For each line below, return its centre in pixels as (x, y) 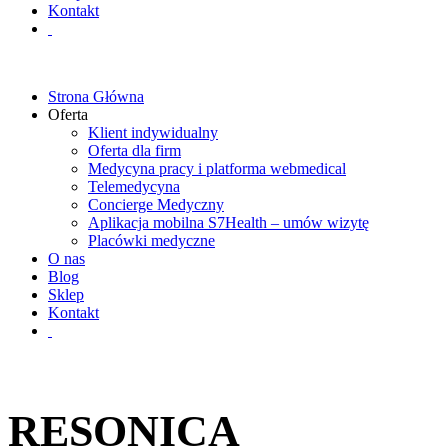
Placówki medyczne (151, 240)
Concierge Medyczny (156, 204)
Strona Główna (96, 96)
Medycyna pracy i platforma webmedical (217, 168)
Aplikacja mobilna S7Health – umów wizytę (228, 222)
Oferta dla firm (134, 150)
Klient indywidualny (153, 132)
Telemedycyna (134, 186)
